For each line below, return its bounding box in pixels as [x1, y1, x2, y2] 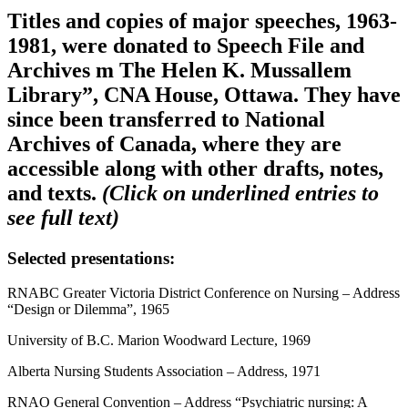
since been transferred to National [7, 107, 325, 131]
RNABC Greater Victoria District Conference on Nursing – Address [7, 285, 400, 301]
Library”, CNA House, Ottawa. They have [7, 82, 401, 107]
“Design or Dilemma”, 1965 [7, 301, 169, 318]
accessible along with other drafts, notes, [7, 156, 383, 180]
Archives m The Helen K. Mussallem [7, 57, 352, 82]
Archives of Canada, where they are [7, 131, 342, 156]
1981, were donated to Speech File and [7, 33, 364, 57]
